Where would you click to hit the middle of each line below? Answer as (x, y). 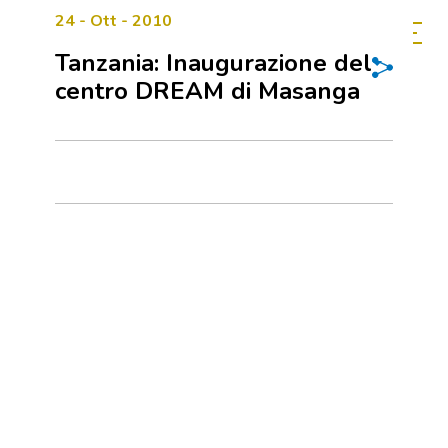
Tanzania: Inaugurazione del (213, 63)
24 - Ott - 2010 (113, 21)
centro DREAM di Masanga (207, 91)
